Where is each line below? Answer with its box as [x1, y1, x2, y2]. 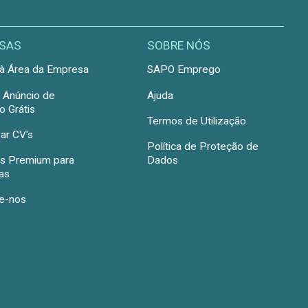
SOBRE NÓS [146, 38, 210, 53]
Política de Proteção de [146, 140, 258, 153]
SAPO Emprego [146, 63, 221, 76]
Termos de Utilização [146, 114, 246, 127]
